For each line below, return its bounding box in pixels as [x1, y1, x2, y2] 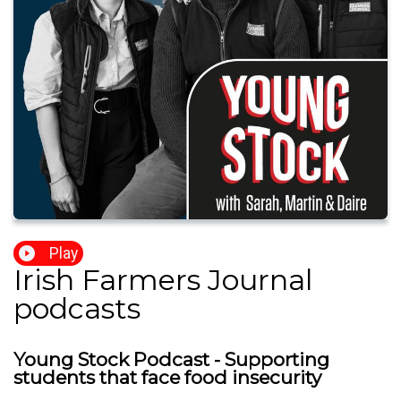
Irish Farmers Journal [13, 262, 312, 298]
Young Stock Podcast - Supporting [13, 348, 329, 371]
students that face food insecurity [13, 366, 321, 389]
